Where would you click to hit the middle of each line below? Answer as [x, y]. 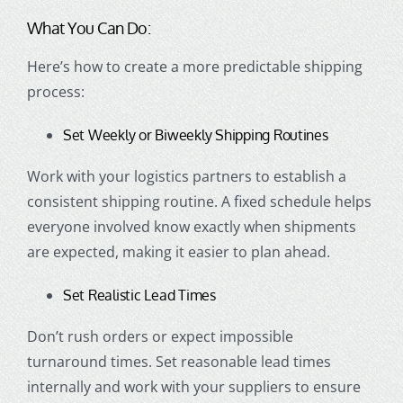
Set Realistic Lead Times [139, 295]
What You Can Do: [89, 27]
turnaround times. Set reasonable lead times [179, 362]
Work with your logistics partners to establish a [186, 176]
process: [55, 91]
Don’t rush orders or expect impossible [160, 337]
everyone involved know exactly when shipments [191, 226]
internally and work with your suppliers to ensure [193, 387]
